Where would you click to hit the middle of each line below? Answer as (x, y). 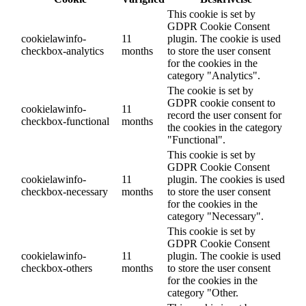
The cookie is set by (210, 90)
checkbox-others (57, 268)
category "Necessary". (215, 216)
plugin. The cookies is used (226, 179)
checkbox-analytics (62, 51)
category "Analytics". (214, 75)
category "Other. (203, 292)
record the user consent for (224, 115)
